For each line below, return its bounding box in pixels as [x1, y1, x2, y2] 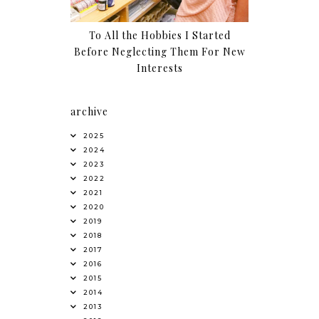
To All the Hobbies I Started [88, 28, 231, 43]
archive [70, 105, 108, 119]
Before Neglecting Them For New [73, 45, 246, 59]
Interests [136, 61, 183, 75]
